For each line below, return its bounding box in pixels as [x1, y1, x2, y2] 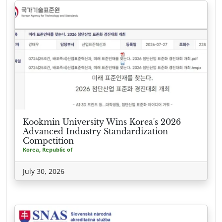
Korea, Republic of [23, 145, 72, 153]
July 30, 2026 [23, 166, 64, 176]
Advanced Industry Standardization [23, 126, 168, 136]
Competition [23, 135, 74, 146]
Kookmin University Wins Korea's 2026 [23, 116, 181, 127]
